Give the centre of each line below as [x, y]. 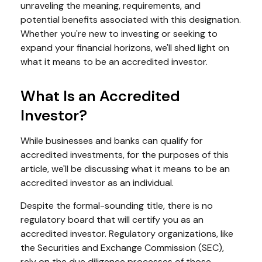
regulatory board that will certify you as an [112, 220]
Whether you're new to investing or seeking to [119, 34]
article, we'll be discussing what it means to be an [125, 169]
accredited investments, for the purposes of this [125, 155]
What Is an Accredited [100, 96]
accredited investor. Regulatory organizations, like [127, 234]
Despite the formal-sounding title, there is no [117, 206]
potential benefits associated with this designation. [131, 20]
